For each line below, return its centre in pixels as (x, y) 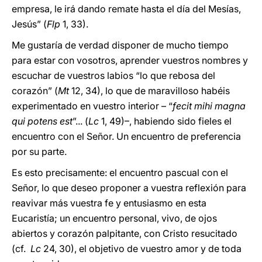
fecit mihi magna (209, 106)
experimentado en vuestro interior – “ (92, 106)
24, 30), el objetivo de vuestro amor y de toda (141, 249)
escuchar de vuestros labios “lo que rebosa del (113, 75)
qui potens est (42, 121)
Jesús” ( (29, 24)
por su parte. (40, 151)
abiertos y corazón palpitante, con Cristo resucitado (125, 233)
